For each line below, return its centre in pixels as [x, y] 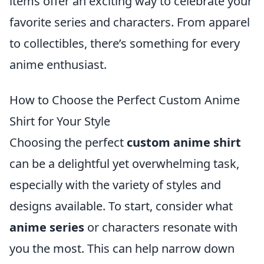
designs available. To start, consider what [121, 206]
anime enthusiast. [58, 65]
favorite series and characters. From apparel [130, 22]
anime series [47, 227]
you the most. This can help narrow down [122, 248]
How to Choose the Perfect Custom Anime [125, 100]
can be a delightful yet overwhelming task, [124, 164]
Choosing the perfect [68, 142]
